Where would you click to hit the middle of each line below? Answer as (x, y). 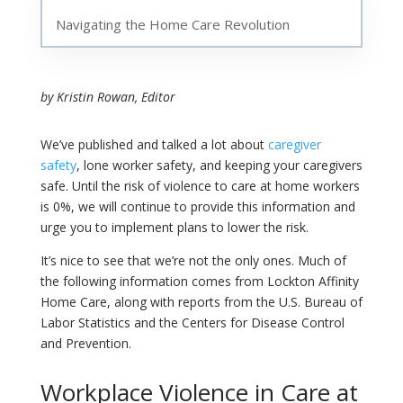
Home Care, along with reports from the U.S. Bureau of (201, 302)
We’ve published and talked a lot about (154, 145)
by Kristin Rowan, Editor (107, 97)
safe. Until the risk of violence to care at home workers (200, 186)
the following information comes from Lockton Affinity (199, 282)
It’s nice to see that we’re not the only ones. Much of (193, 261)
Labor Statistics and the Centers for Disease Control (192, 323)
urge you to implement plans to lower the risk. (174, 228)
